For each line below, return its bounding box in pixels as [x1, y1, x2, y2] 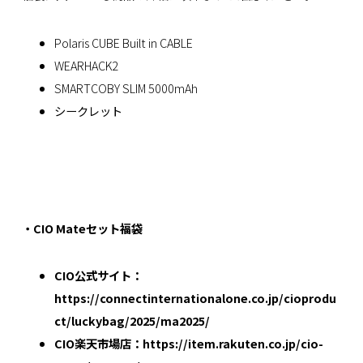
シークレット [53, 101, 122, 119]
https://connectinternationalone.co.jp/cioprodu [53, 289, 336, 307]
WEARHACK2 [53, 56, 118, 74]
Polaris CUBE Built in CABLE [53, 33, 193, 51]
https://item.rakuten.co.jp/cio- [142, 335, 323, 352]
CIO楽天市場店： [53, 335, 143, 352]
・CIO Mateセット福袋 [21, 219, 143, 237]
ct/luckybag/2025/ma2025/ [53, 312, 210, 330]
